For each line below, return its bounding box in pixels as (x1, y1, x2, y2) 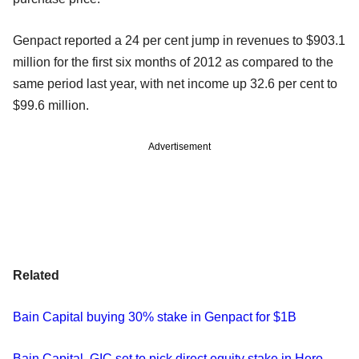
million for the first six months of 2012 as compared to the (13, 54, 333, 69)
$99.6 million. (13, 98, 89, 112)
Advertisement (148, 140, 211, 152)
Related (13, 268, 59, 282)
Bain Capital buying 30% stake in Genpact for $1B (13, 309, 296, 324)
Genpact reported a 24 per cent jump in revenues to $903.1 (13, 33, 345, 47)
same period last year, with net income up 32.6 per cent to (13, 76, 337, 91)
